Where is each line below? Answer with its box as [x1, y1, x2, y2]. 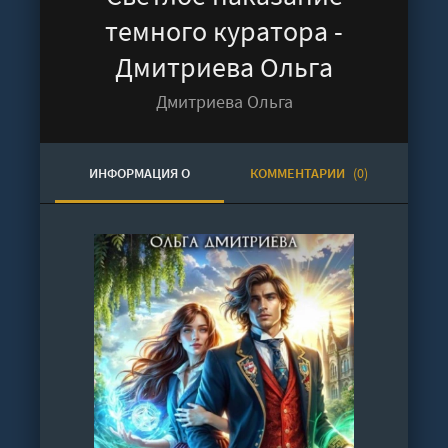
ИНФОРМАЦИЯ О [89, 164, 190, 182]
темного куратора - [105, 13, 343, 49]
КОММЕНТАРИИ [249, 164, 348, 182]
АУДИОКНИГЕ [98, 224, 181, 242]
